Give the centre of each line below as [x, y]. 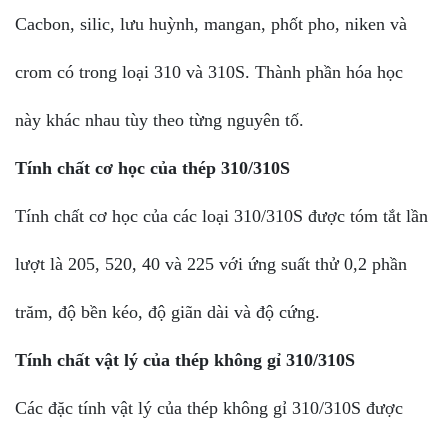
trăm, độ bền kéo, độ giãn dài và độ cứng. [167, 311]
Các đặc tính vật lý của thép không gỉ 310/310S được [209, 407]
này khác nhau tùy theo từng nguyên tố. [159, 119]
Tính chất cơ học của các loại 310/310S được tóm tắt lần [221, 215]
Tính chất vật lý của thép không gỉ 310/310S [185, 359]
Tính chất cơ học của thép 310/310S [152, 167]
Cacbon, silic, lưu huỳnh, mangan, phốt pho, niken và [211, 23]
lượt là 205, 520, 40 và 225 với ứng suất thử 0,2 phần [211, 263]
